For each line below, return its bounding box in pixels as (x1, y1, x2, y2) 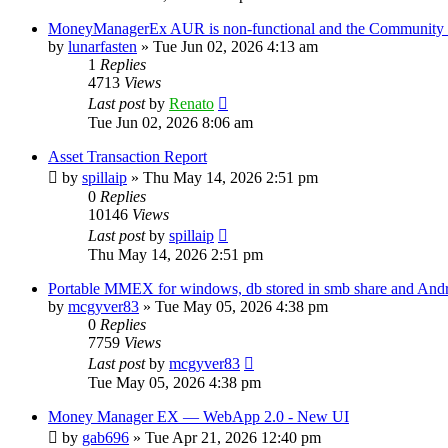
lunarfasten (68, 37, 137, 55)
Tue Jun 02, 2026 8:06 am (88, 113, 253, 131)
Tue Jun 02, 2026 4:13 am (153, 37, 318, 55)
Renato (169, 94, 214, 112)
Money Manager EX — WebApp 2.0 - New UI (48, 407, 349, 425)
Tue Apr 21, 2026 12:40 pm (145, 428, 321, 446)
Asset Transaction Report (48, 147, 207, 165)
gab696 (82, 428, 129, 446)
